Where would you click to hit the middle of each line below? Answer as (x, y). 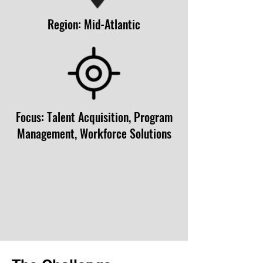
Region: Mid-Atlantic (94, 24)
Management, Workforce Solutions (94, 133)
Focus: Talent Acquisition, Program (94, 117)
